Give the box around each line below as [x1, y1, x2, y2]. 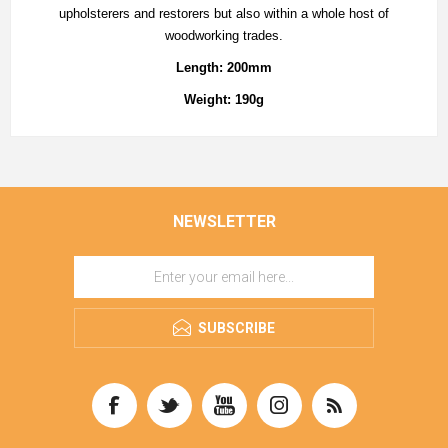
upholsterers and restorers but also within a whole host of [59, 5, 389, 21]
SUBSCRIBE [198, 319, 275, 336]
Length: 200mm [176, 59, 272, 75]
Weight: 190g [184, 91, 264, 107]
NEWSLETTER [172, 211, 276, 231]
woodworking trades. [165, 27, 283, 43]
